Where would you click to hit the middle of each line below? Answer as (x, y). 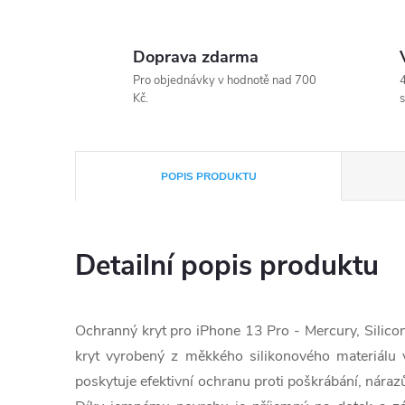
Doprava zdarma (196, 57)
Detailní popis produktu (227, 266)
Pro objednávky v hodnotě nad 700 (225, 80)
